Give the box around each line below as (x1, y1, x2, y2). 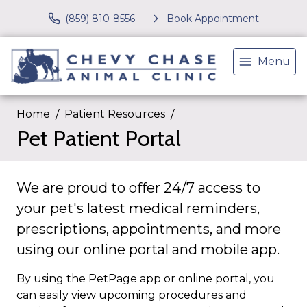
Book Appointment (167, 12, 259, 25)
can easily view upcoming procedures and (16, 288, 247, 302)
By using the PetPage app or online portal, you (16, 272, 275, 286)
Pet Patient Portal (16, 125, 181, 152)
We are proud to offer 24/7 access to (16, 180, 260, 197)
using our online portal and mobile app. (16, 241, 280, 258)
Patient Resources (64, 108, 165, 121)
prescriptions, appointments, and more (16, 221, 281, 238)
